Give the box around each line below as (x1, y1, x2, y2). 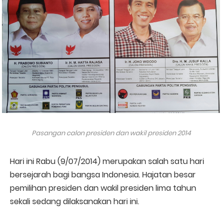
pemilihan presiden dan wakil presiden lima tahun (10, 182, 196, 194)
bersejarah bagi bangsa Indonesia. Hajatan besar (10, 168, 196, 180)
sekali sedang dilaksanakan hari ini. (10, 195, 139, 207)
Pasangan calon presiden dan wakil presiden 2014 (31, 128, 191, 138)
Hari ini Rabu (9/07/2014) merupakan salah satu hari (10, 155, 204, 167)
